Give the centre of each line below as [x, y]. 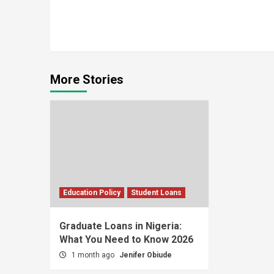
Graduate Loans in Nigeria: [120, 226]
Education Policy [92, 193]
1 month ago [94, 255]
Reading [93, 22]
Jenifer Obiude [146, 255]
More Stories [87, 80]
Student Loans [156, 193]
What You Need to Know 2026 [126, 239]
